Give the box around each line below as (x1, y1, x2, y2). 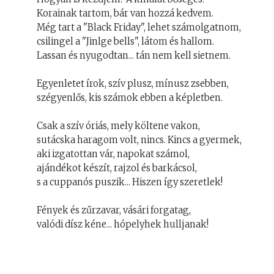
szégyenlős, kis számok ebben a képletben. (37, 92, 223, 103)
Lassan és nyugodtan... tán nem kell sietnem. (37, 50, 231, 61)
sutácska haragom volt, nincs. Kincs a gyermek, (37, 134, 242, 146)
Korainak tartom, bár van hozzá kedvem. (37, 7, 213, 19)
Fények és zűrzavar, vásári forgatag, (37, 204, 191, 216)
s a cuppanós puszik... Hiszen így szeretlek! (37, 176, 223, 188)
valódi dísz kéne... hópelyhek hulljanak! (37, 218, 209, 230)
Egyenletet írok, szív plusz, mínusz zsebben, (37, 78, 229, 89)
